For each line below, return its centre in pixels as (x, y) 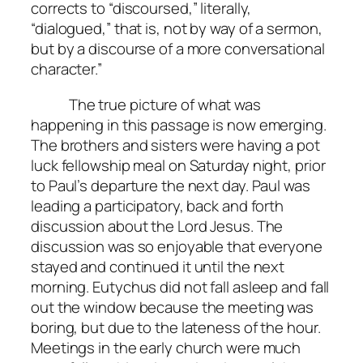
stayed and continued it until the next (158, 266)
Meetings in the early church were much (166, 347)
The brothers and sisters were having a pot (175, 145)
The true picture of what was (146, 104)
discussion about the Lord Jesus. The (157, 226)
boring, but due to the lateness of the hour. (176, 327)
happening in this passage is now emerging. (179, 124)
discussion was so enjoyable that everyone (177, 246)
